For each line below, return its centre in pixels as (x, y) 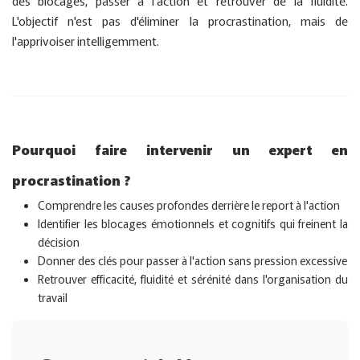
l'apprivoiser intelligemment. (86, 41)
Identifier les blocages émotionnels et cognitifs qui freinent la (193, 223)
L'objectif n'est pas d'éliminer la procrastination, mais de (180, 20)
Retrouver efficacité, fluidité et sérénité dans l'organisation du (193, 279)
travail (53, 297)
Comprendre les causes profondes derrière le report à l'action (189, 205)
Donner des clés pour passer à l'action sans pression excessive (192, 260)
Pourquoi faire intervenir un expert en (180, 149)
